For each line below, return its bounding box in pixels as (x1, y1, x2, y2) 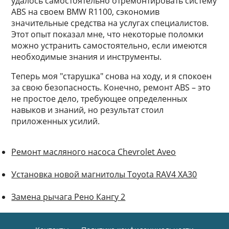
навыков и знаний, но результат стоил (11, 104, 164, 116)
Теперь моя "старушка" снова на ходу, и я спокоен (11, 71, 212, 82)
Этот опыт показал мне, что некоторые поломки (11, 29, 204, 40)
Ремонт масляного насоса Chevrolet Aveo (11, 146, 176, 157)
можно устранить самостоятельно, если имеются (11, 40, 208, 51)
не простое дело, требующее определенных (11, 93, 188, 104)
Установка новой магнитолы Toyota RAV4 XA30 (11, 169, 197, 180)
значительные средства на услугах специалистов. (11, 17, 209, 29)
